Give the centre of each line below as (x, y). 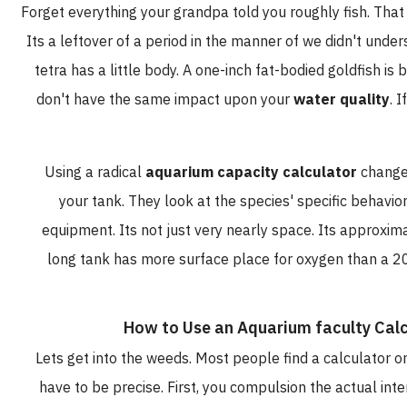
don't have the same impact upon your (190, 99)
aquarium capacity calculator (277, 172)
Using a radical (120, 172)
